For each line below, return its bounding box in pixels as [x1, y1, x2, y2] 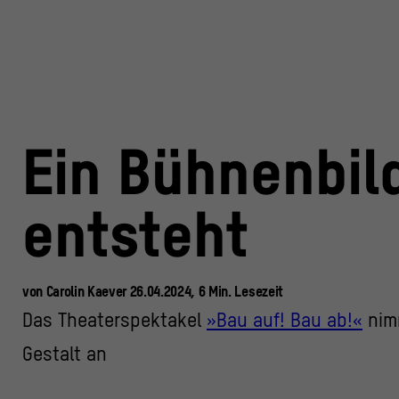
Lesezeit [231, 282, 283, 299]
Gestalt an [22, 342, 107, 365]
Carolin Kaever [45, 282, 130, 299]
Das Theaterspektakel [22, 308, 207, 331]
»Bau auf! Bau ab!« [207, 308, 362, 331]
